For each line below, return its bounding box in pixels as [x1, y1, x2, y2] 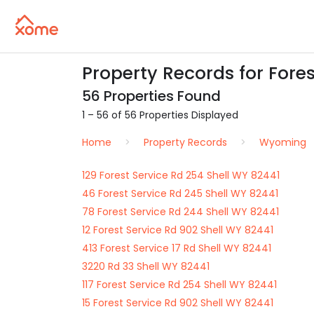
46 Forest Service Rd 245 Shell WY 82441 [82, 186, 278, 200]
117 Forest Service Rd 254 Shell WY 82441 [82, 278, 277, 292]
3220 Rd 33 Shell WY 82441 [82, 259, 210, 273]
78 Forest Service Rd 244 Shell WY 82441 [82, 205, 279, 219]
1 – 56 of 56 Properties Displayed [82, 108, 238, 122]
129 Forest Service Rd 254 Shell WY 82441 [82, 168, 280, 182]
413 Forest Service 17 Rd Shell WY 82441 [82, 241, 271, 255]
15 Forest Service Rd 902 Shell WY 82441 [82, 296, 273, 310]
